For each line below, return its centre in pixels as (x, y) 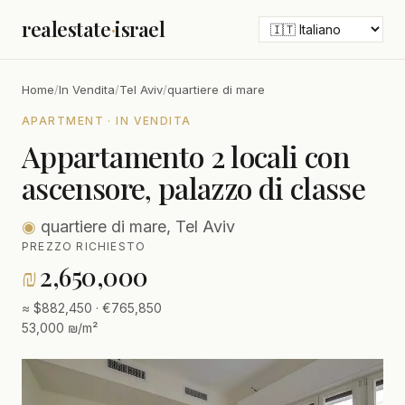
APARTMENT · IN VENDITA (107, 121)
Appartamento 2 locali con (185, 156)
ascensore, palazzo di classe (194, 188)
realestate (66, 29)
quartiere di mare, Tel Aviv (136, 226)
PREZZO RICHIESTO (84, 246)
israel (140, 29)
